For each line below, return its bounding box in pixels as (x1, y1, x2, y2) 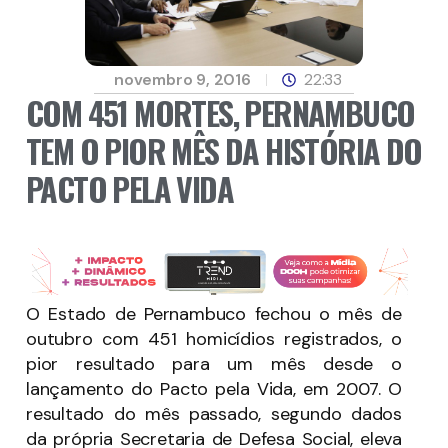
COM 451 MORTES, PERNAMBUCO (26, 89, 415, 137)
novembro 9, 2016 (114, 69, 251, 91)
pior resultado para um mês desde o (26, 351, 402, 376)
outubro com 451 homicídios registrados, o (26, 326, 402, 351)
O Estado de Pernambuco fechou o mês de (26, 301, 402, 326)
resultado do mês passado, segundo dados (26, 401, 402, 426)
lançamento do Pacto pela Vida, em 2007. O (26, 376, 402, 401)
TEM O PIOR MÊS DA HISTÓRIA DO (26, 127, 422, 175)
